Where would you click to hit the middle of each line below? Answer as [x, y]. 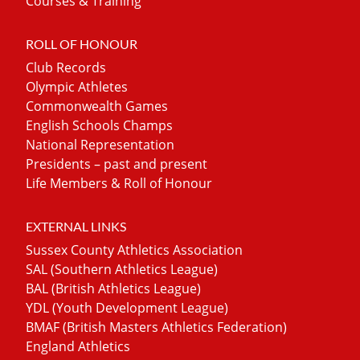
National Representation [100, 144]
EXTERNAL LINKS [76, 226]
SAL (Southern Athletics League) [122, 269]
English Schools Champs [99, 125]
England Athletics [78, 346]
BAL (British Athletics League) [113, 288]
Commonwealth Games [97, 106]
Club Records [66, 67]
